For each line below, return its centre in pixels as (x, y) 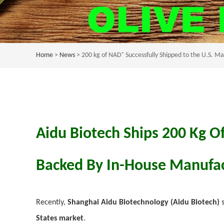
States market (60, 218)
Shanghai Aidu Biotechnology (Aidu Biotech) (143, 202)
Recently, (52, 202)
